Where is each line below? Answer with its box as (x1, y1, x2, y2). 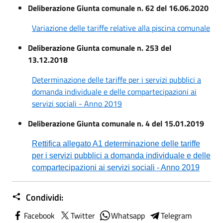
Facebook (24, 209, 55, 222)
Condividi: (24, 190, 63, 204)
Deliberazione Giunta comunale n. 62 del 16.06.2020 (28, 1, 209, 14)
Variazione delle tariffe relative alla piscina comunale (32, 21, 210, 34)
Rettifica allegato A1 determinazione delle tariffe (32, 139, 200, 148)
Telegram (161, 209, 192, 222)
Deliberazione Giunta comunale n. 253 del (28, 41, 171, 54)
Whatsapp (111, 209, 145, 222)
